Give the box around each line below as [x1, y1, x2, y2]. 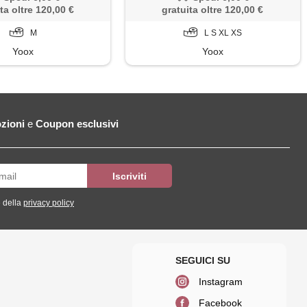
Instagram [199, 276, 243, 288]
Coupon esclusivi [35, 118, 119, 130]
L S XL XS [204, 27, 242, 38]
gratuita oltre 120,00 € [162, 3, 264, 15]
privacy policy [23, 198, 74, 208]
